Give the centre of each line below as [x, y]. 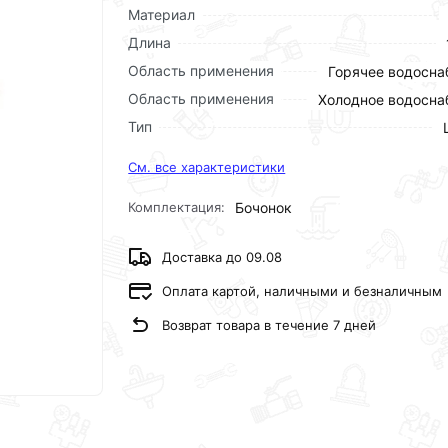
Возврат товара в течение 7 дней [269, 324]
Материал [162, 14]
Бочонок [264, 207]
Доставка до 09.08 [222, 256]
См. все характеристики [207, 167]
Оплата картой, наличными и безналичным [302, 290]
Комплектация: [177, 207]
